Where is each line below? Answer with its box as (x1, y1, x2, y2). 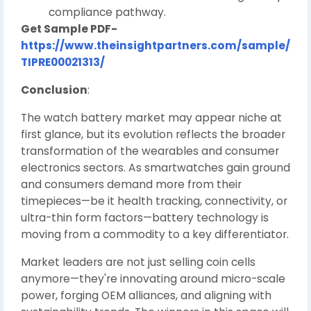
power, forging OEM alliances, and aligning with (21, 287, 271, 303)
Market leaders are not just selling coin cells (21, 254, 255, 269)
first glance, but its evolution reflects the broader (21, 126, 285, 142)
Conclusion (21, 82, 87, 97)
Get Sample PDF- (21, 21, 117, 36)
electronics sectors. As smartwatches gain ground (21, 160, 290, 175)
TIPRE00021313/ (21, 54, 105, 69)
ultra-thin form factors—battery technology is (21, 210, 269, 225)
